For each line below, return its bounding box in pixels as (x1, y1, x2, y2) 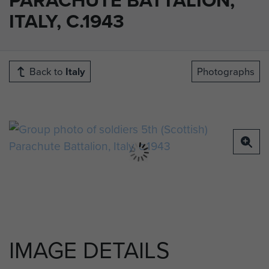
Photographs (197, 64, 255, 79)
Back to (27, 64, 65, 79)
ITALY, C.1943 (9, 7, 124, 35)
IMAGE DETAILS (9, 234, 170, 266)
